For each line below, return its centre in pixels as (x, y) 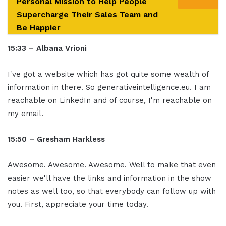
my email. (25, 114)
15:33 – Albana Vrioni (47, 49)
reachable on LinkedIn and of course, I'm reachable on (110, 101)
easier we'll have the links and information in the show (109, 178)
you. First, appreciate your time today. (78, 205)
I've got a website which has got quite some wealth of (108, 74)
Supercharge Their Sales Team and (87, 15)
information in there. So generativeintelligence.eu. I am (109, 88)
